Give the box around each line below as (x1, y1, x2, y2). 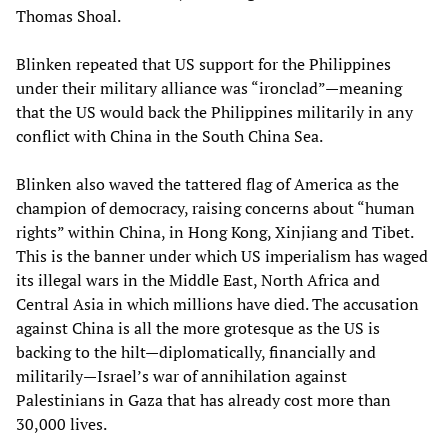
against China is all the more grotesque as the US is (16, 316, 380, 339)
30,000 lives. (16, 412, 107, 435)
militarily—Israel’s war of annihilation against (16, 364, 347, 387)
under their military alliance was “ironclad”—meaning (16, 76, 402, 99)
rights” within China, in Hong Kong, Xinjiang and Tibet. (16, 220, 413, 243)
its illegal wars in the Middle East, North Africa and (16, 268, 380, 291)
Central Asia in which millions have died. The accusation (16, 292, 419, 315)
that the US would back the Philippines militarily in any (16, 100, 413, 123)
